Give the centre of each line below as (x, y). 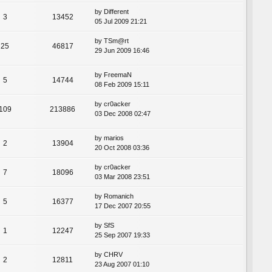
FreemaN (118, 74)
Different (116, 11)
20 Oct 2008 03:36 (122, 148)
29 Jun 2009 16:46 (122, 50)
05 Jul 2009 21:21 (121, 21)
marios (114, 138)
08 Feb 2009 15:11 (122, 84)
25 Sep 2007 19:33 (122, 235)
